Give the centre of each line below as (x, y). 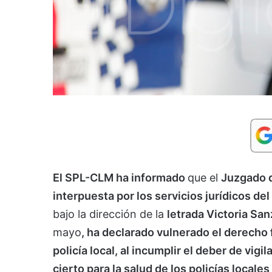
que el (204, 177)
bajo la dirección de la (110, 214)
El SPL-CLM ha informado (120, 177)
